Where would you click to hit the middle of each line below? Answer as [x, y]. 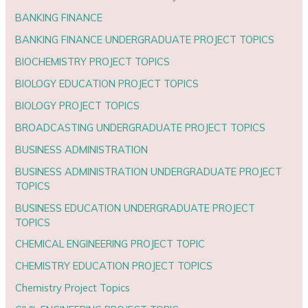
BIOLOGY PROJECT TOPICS [78, 105]
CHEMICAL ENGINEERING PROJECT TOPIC [110, 244]
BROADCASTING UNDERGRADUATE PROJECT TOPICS [141, 127]
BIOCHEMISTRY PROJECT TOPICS [93, 61]
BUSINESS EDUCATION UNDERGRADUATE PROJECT [135, 208]
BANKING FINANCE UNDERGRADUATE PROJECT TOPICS [145, 39]
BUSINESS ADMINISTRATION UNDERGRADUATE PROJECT [149, 171]
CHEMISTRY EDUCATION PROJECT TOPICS [114, 266]
